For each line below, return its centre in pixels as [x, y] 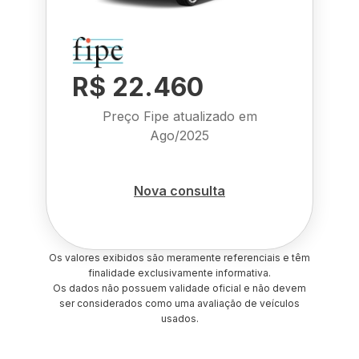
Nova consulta [179, 190]
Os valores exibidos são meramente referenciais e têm [179, 258]
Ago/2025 [179, 135]
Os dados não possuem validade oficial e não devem [179, 288]
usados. [179, 319]
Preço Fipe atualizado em [179, 116]
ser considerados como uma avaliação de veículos [179, 303]
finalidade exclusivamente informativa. [179, 273]
